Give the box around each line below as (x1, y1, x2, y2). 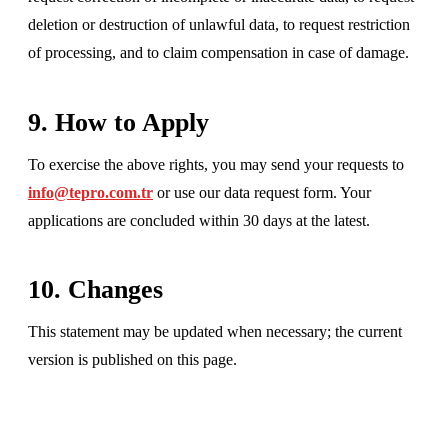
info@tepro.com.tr (28, 183, 153, 201)
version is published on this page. (28, 351, 237, 369)
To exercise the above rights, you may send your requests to (28, 155, 404, 173)
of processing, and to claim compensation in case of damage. (28, 43, 409, 61)
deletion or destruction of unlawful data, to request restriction (28, 15, 410, 33)
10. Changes (28, 275, 163, 305)
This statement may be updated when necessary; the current (28, 323, 402, 341)
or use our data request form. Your (153, 183, 371, 201)
